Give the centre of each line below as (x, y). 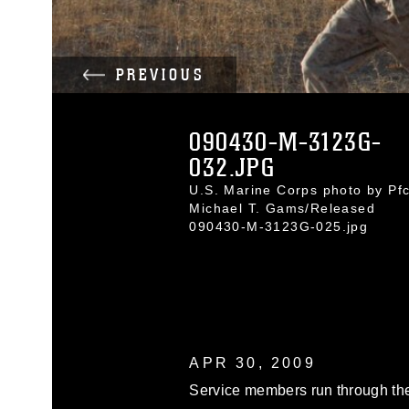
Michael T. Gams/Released (283, 208)
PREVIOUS (160, 75)
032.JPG (232, 168)
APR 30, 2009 (252, 363)
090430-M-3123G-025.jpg (279, 226)
